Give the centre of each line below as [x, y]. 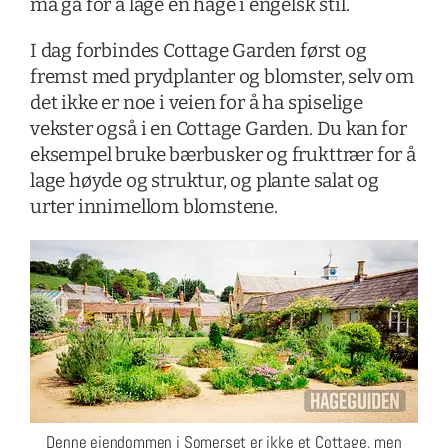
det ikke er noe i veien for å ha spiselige [196, 102]
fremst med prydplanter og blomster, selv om [221, 76]
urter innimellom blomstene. [153, 206]
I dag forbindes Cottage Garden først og [198, 50]
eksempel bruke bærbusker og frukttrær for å [222, 154]
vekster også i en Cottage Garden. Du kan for [218, 128]
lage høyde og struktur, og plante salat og [204, 180]
